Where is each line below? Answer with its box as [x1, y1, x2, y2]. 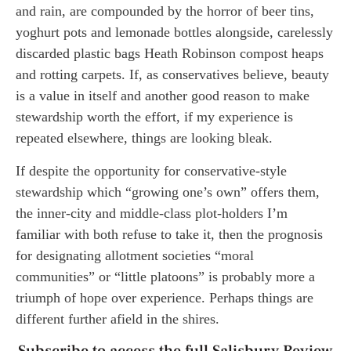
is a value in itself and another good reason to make [16, 88, 309, 104]
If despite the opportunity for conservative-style [16, 162, 287, 179]
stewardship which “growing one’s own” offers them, [16, 183, 320, 200]
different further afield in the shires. [16, 310, 219, 327]
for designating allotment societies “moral [16, 247, 254, 263]
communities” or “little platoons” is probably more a [16, 268, 315, 284]
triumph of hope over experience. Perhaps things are [16, 289, 313, 306]
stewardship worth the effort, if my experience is [16, 109, 293, 125]
